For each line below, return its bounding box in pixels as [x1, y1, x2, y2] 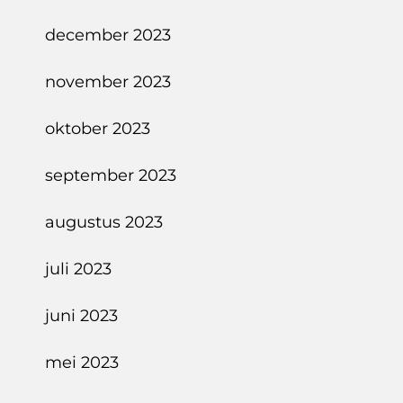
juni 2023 [45, 306, 118, 326]
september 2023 [45, 166, 176, 185]
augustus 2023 [45, 212, 163, 232]
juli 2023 [45, 259, 112, 279]
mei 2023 [45, 353, 119, 372]
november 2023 [45, 72, 171, 92]
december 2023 [45, 25, 171, 45]
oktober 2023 [45, 119, 150, 139]
